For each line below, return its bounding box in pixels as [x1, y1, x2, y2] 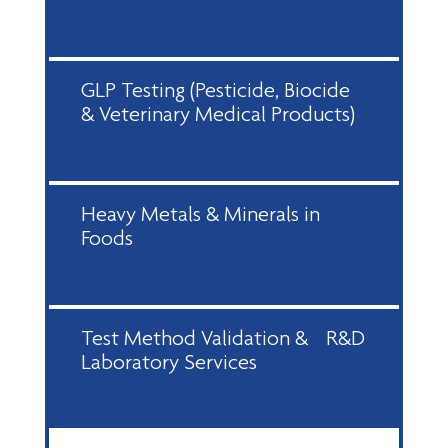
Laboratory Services [81, 348, 257, 374]
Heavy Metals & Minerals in [81, 200, 320, 226]
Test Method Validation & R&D [81, 324, 365, 350]
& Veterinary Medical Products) [81, 101, 355, 127]
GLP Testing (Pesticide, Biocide [81, 77, 363, 103]
